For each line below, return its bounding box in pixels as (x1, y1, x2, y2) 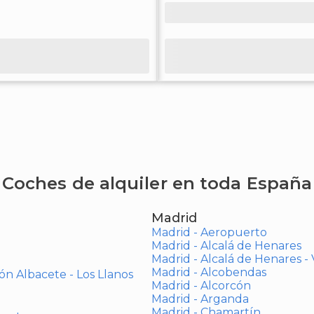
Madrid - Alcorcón (151, 279, 251, 292)
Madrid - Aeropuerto (151, 226, 267, 239)
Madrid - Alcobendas (151, 266, 266, 279)
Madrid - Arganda (151, 292, 249, 306)
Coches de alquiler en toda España (1, 173, 313, 193)
